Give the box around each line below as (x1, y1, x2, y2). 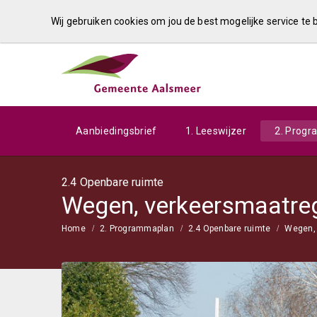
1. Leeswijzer (185, 125, 247, 137)
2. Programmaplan (99, 224, 174, 234)
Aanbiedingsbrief (76, 125, 157, 137)
